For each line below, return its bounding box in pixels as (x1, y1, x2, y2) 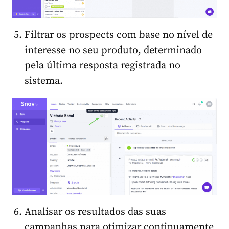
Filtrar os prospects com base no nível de (25, 28, 213, 41)
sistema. (25, 74, 63, 87)
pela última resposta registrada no (25, 59, 180, 72)
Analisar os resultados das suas (25, 205, 166, 218)
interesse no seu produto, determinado (25, 43, 202, 57)
